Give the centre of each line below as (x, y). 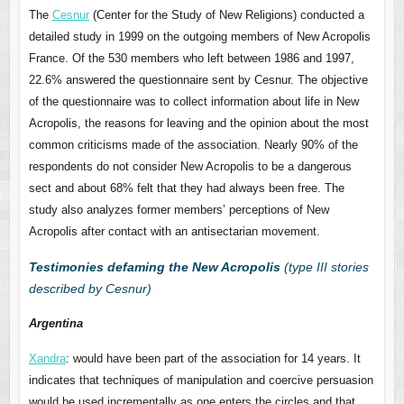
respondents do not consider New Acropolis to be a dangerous (190, 167)
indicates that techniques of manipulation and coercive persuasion (201, 381)
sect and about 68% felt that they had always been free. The (186, 188)
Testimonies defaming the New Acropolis (154, 267)
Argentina (55, 324)
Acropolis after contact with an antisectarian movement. (174, 232)
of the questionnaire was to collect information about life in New (193, 102)
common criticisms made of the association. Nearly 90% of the (193, 145)
